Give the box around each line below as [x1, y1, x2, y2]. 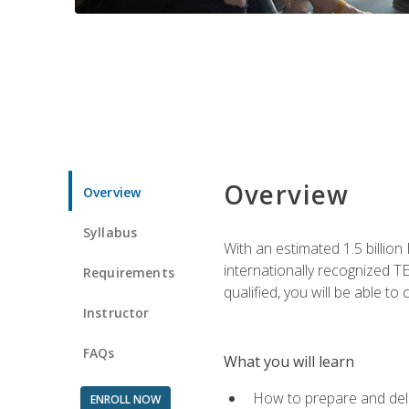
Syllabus [83, 223, 138, 241]
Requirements [83, 263, 174, 281]
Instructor [83, 303, 150, 321]
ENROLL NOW [89, 391, 161, 407]
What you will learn [223, 351, 354, 372]
